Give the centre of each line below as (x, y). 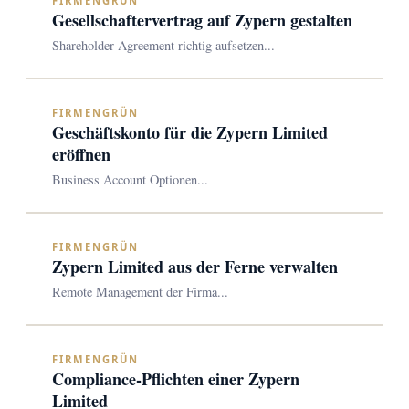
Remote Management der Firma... (140, 292)
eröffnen (81, 154)
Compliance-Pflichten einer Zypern (176, 379)
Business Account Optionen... (130, 179)
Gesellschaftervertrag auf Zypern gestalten (202, 20)
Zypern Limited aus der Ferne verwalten (195, 267)
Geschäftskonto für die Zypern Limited (190, 132)
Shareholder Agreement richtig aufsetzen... (163, 45)
